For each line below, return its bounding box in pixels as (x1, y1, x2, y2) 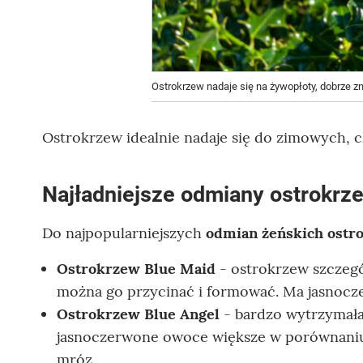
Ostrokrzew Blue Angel (57, 305, 220, 324)
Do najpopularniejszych (42, 224, 206, 243)
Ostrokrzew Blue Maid (57, 259, 216, 279)
